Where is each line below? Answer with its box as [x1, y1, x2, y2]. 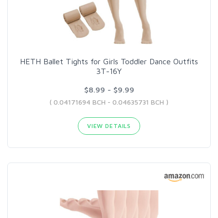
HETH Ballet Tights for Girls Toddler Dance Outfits [20, 56, 198, 66]
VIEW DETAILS [87, 122, 131, 129]
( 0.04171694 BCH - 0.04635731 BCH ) [50, 97, 168, 106]
